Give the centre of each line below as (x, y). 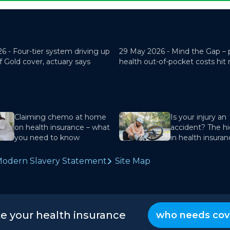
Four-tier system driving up (61, 52)
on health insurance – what (62, 128)
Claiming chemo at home (60, 117)
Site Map (133, 161)
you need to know (47, 138)
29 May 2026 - (145, 52)
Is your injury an (198, 117)
